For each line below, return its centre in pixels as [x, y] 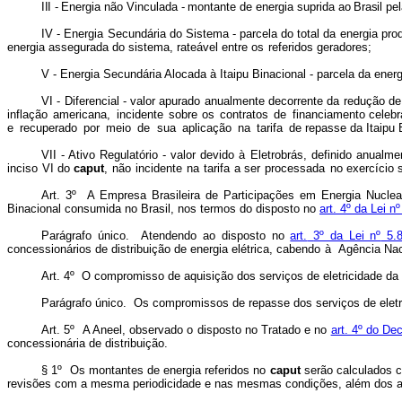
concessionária [46, 343]
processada [297, 168]
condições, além [328, 384]
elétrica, [253, 249]
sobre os [192, 114]
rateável [198, 47]
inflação [27, 114]
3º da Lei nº [347, 236]
